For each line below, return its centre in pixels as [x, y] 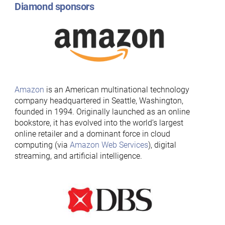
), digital [162, 145]
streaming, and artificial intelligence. [79, 156]
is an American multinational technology [117, 90]
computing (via [42, 145]
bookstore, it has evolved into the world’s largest [99, 123]
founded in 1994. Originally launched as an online [102, 112]
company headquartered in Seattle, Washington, [99, 101]
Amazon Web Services [109, 145]
